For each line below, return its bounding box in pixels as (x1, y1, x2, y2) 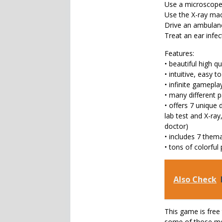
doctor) (165, 121, 188, 131)
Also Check (173, 174, 217, 185)
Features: (165, 49, 194, 58)
